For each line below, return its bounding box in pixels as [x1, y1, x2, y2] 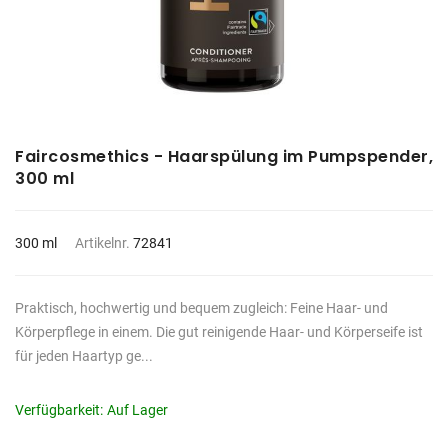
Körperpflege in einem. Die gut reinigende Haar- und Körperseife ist [15, 324, 423, 340]
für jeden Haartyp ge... [15, 348, 153, 364]
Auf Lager [107, 402, 168, 418]
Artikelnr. [75, 235, 133, 251]
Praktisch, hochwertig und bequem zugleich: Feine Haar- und [15, 300, 388, 316]
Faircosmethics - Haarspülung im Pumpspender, [15, 145, 433, 168]
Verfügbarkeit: [15, 402, 103, 418]
